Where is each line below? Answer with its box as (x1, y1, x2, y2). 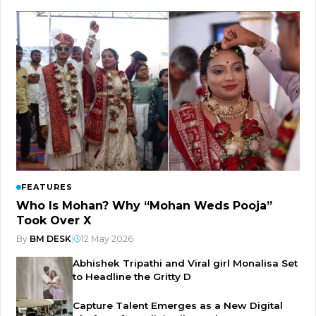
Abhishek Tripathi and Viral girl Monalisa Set (73, 257, 298, 269)
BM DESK (30, 233, 71, 245)
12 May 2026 (81, 233, 133, 245)
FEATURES (21, 182, 73, 193)
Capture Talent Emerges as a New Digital (73, 300, 283, 312)
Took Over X (16, 214, 91, 228)
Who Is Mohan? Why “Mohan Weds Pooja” (16, 199, 272, 213)
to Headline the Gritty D (73, 271, 191, 283)
